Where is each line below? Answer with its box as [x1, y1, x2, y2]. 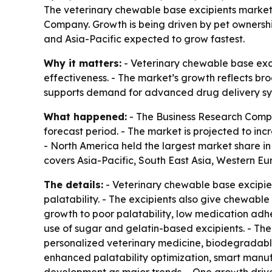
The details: [44, 178, 103, 191]
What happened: [44, 110, 127, 123]
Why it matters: [44, 57, 121, 69]
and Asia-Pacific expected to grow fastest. [44, 33, 245, 45]
